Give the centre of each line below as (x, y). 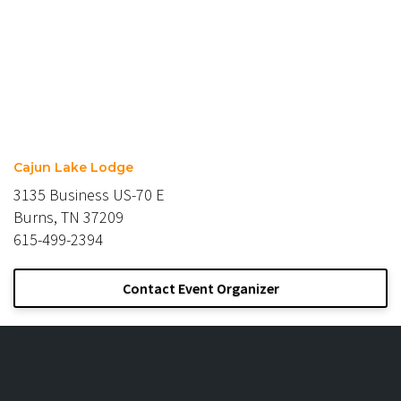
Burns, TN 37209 (68, 217)
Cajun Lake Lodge (73, 167)
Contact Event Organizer (200, 288)
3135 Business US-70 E (89, 194)
